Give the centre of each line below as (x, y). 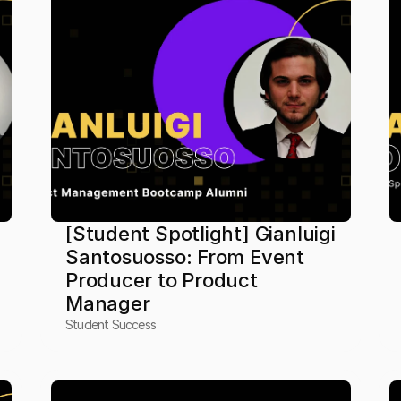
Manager (107, 303)
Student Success (110, 324)
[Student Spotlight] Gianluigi (200, 234)
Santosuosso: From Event (184, 257)
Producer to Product (161, 280)
